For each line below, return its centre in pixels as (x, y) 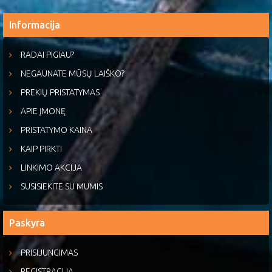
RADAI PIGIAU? (47, 55)
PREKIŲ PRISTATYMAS (60, 92)
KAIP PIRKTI (41, 149)
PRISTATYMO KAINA (56, 130)
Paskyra (27, 223)
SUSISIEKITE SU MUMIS (62, 186)
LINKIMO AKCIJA (51, 168)
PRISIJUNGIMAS (49, 253)
